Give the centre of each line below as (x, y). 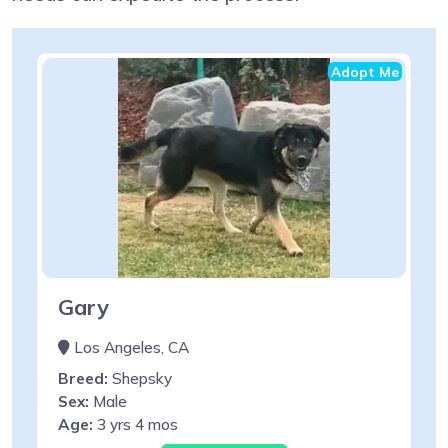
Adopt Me (365, 71)
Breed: (83, 378)
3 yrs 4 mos (135, 424)
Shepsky (140, 378)
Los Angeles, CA (129, 347)
